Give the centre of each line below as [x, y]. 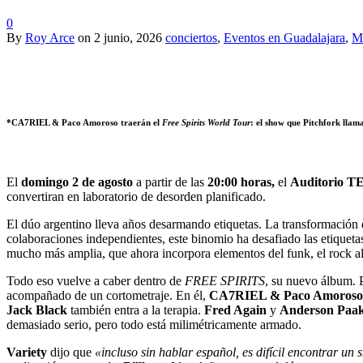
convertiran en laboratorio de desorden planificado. [136, 196]
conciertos [191, 37]
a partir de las [170, 181]
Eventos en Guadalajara [284, 37]
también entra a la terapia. [136, 310]
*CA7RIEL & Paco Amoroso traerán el [84, 122]
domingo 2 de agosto [77, 181]
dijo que [71, 352]
